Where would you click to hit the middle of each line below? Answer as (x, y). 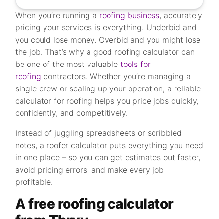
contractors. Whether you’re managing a (116, 76)
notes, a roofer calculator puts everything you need (109, 145)
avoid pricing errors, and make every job (90, 170)
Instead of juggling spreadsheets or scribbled (99, 133)
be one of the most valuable (68, 64)
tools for (136, 64)
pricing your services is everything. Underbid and (106, 27)
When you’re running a (57, 15)
